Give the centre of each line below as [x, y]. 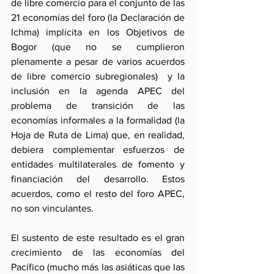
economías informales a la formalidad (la [98, 120]
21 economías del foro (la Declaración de [98, 17]
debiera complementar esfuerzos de [98, 150]
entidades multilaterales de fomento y [98, 164]
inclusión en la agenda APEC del [98, 91]
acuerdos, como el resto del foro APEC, [98, 194]
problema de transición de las [98, 106]
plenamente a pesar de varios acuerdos [98, 61]
